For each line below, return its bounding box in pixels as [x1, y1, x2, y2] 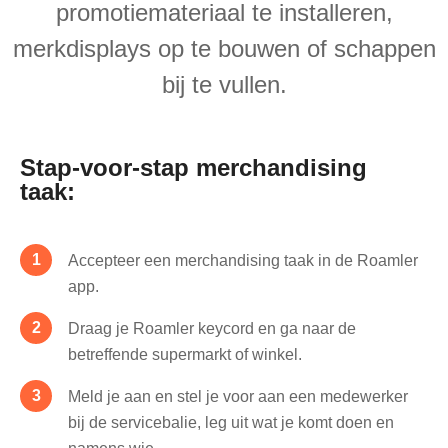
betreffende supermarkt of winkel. [68, 346, 302, 364]
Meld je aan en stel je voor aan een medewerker [68, 388, 408, 406]
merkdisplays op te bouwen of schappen [12, 35, 436, 63]
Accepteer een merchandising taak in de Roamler [68, 252, 418, 270]
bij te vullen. [161, 71, 287, 99]
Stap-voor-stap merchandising [20, 154, 367, 182]
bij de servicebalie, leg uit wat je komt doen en [68, 414, 394, 432]
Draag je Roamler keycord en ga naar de [68, 320, 356, 338]
